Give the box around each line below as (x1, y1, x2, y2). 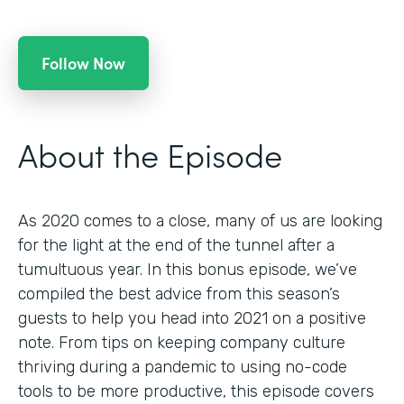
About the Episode (18, 131, 282, 178)
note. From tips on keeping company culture (18, 333, 345, 353)
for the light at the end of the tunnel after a (18, 235, 335, 256)
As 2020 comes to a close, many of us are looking (18, 211, 382, 232)
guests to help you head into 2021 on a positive (18, 308, 366, 329)
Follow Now (41, 51, 125, 75)
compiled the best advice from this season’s (18, 284, 340, 305)
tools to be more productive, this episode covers (18, 381, 374, 402)
